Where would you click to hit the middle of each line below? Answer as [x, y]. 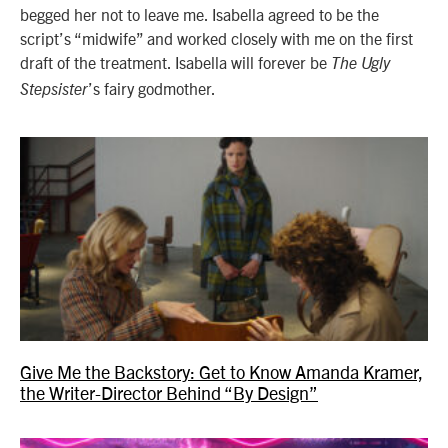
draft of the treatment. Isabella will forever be [175, 62]
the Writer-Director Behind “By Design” [169, 392]
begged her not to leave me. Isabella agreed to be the [199, 14]
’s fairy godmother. [152, 88]
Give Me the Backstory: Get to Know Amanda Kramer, [221, 371]
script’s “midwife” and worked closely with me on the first [216, 38]
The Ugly [360, 64]
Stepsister [54, 90]
